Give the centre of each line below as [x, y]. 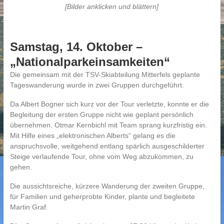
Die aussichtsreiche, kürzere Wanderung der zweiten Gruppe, [107, 186]
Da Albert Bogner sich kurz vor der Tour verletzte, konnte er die [109, 104]
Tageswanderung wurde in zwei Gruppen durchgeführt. [97, 85]
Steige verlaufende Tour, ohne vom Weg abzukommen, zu [101, 156]
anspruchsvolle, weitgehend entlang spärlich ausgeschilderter [107, 146]
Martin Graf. [29, 207]
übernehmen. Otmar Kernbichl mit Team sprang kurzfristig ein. [108, 125]
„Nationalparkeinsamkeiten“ [90, 62]
